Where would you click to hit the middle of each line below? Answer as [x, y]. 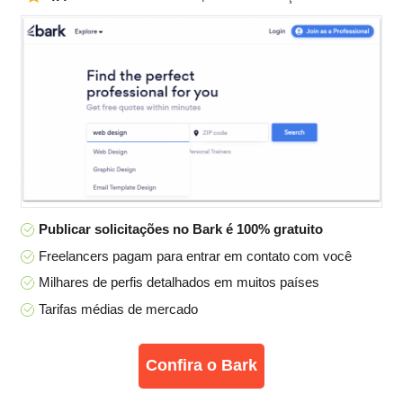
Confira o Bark [201, 365]
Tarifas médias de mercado [118, 309]
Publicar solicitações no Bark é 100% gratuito [181, 229]
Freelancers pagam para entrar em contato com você [195, 255]
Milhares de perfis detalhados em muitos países [179, 282]
